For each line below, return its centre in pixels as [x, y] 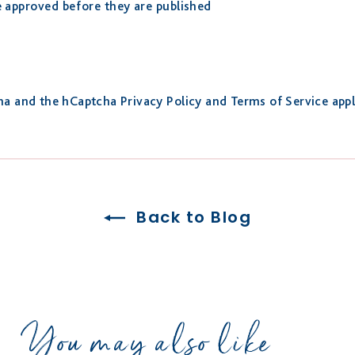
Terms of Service [279, 101]
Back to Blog [191, 217]
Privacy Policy [161, 101]
